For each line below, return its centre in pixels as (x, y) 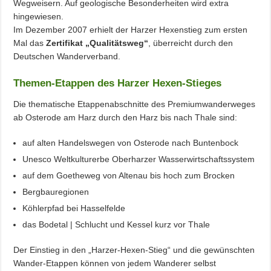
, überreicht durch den (191, 43)
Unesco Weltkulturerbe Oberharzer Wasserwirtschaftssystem (139, 159)
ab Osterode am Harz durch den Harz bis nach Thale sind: (126, 117)
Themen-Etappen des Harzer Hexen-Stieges (118, 83)
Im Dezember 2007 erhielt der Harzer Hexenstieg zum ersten (131, 29)
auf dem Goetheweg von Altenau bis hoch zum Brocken (129, 175)
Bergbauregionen (56, 191)
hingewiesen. (39, 16)
